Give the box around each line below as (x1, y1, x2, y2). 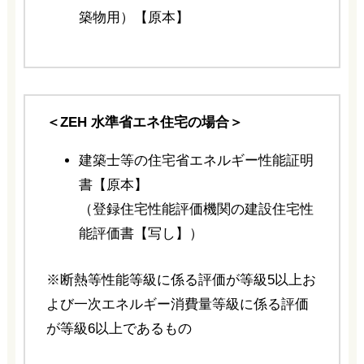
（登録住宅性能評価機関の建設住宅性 (78, 201, 314, 217)
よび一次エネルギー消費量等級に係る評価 (45, 296, 309, 312)
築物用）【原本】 (78, 9, 189, 25)
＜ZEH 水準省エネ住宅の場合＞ (45, 114, 243, 130)
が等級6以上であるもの (45, 320, 192, 336)
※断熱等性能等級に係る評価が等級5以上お (45, 271, 316, 288)
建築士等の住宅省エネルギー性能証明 (78, 152, 314, 168)
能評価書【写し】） (78, 225, 203, 241)
